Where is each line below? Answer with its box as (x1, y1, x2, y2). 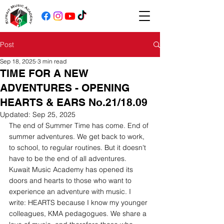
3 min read (37, 57, 66, 65)
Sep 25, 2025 (32, 110, 75, 119)
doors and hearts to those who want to (9, 176, 133, 185)
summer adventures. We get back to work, (9, 132, 146, 141)
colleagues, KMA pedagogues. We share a (9, 209, 148, 218)
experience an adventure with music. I (9, 187, 133, 196)
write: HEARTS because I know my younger (9, 198, 149, 207)
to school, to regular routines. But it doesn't (9, 143, 148, 152)
